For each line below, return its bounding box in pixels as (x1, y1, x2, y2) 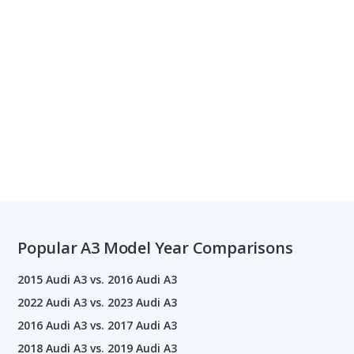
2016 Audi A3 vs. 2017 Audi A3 (17, 317, 177, 333)
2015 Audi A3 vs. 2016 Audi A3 (17, 271, 177, 287)
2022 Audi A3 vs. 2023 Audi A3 (17, 294, 177, 310)
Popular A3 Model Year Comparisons (17, 236, 293, 258)
